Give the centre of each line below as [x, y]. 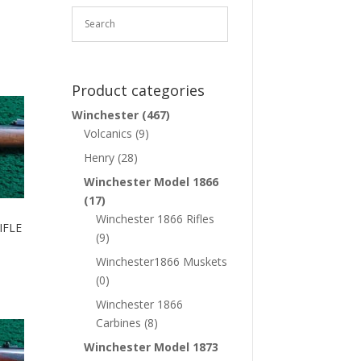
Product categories [139, 90]
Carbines [119, 322]
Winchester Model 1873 [151, 346]
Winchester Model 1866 [151, 181]
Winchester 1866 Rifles [156, 218]
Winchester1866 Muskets [162, 261]
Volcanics [108, 133]
